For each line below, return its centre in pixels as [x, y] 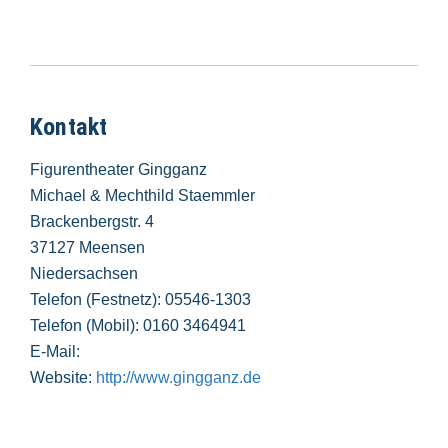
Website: [63, 377]
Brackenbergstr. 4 [92, 221]
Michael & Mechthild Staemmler [142, 195]
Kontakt [69, 126]
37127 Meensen [87, 247]
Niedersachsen [84, 273]
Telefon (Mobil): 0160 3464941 [138, 325]
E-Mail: [55, 351]
